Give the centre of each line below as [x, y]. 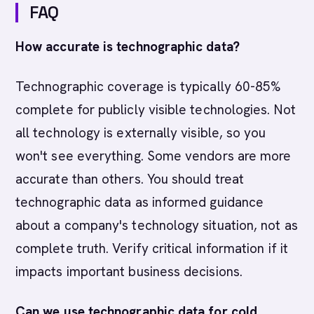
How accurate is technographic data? [128, 47]
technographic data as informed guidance [140, 202]
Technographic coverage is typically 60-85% [149, 87]
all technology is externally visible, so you [141, 133]
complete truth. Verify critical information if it [152, 248]
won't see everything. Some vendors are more [153, 156]
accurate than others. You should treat [130, 179]
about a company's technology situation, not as [157, 225]
